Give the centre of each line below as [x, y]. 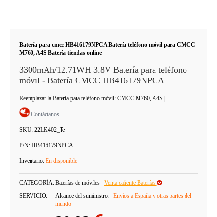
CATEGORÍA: [37, 183]
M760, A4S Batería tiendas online [61, 53]
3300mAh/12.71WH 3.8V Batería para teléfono [103, 70]
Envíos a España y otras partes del [152, 196]
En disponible [61, 161]
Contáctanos [45, 114]
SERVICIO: [33, 196]
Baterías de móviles [77, 183]
